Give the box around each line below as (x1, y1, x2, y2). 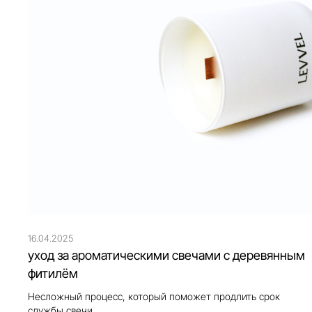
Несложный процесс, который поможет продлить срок (28, 290, 281, 302)
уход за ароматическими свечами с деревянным (28, 247, 306, 263)
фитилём (28, 265, 79, 281)
